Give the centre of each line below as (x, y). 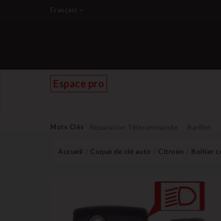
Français (64, 10)
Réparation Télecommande (133, 127)
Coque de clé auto (121, 151)
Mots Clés (67, 127)
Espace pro (79, 83)
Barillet (199, 127)
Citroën (171, 151)
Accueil (71, 151)
